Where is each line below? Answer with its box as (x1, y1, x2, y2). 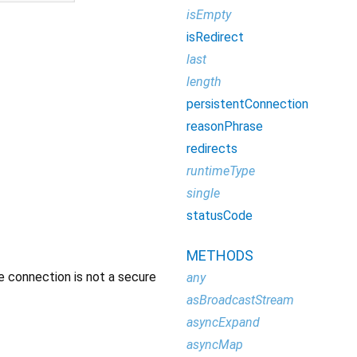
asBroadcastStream (186, 292, 294, 308)
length (186, 74, 222, 89)
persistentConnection (186, 96, 308, 112)
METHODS (186, 247, 253, 264)
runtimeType (186, 163, 255, 178)
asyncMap (186, 337, 243, 352)
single (186, 186, 220, 201)
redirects (186, 141, 237, 156)
